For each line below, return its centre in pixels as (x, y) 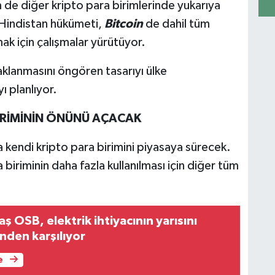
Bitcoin (125, 24)
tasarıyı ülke (135, 72)
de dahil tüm (177, 24)
